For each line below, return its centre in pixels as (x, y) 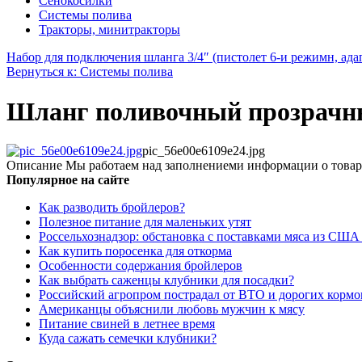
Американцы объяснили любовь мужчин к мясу (172, 309)
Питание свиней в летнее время (127, 324)
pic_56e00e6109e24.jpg (204, 151)
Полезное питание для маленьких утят (145, 222)
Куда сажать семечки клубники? (128, 339)
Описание (34, 166)
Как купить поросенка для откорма (135, 251)
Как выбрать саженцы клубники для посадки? (166, 280)
